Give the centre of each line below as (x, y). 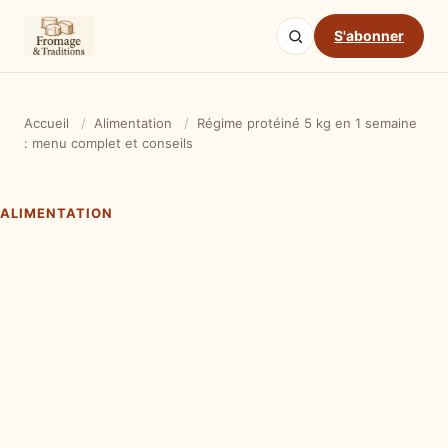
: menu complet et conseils (108, 143)
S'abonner (369, 35)
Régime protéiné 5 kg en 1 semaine (307, 123)
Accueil (46, 123)
